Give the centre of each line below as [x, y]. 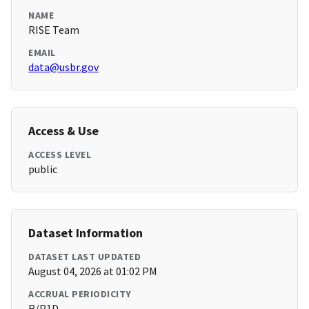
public [43, 169]
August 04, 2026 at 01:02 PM [93, 271]
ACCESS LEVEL [60, 155]
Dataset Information [86, 233]
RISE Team [54, 30]
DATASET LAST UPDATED [84, 257]
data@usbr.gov [63, 67]
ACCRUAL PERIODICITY [80, 294]
